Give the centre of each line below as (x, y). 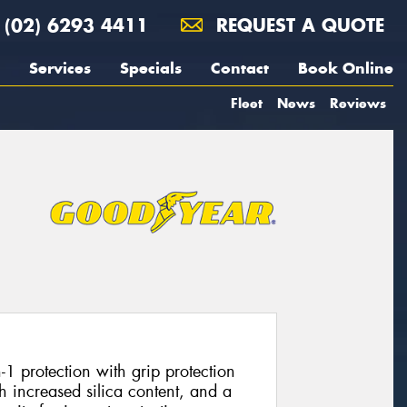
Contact (240, 68)
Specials (151, 68)
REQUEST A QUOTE (297, 25)
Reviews (358, 103)
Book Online (346, 68)
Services (60, 68)
